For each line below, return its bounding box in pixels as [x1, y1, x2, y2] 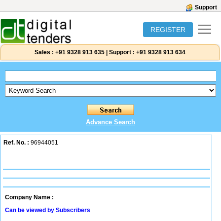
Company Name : [5, 194, 54, 201]
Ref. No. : [3, 139, 29, 146]
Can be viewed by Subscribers [5, 207, 90, 214]
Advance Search [86, 118, 135, 126]
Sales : [35, 49, 54, 56]
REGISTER [150, 26, 185, 34]
